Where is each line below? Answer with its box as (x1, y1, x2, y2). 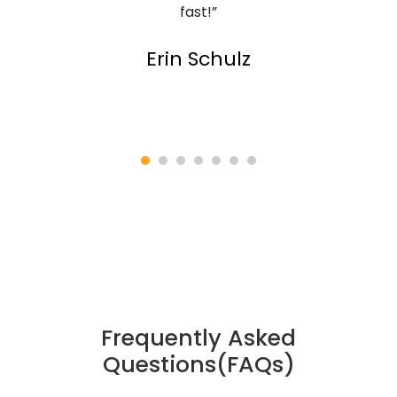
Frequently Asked (101, 323, 296, 354)
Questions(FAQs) (102, 349, 295, 380)
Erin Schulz (146, 45, 251, 73)
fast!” (180, 2, 217, 22)
